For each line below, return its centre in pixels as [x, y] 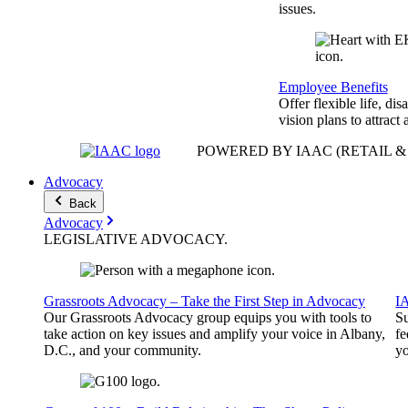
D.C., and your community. [122, 350]
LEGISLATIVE [91, 239]
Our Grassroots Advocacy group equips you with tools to [208, 317]
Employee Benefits [333, 87]
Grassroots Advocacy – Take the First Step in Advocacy [204, 301]
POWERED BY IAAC [265, 151]
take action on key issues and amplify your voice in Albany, [214, 334]
